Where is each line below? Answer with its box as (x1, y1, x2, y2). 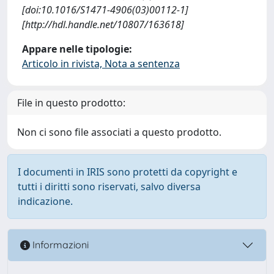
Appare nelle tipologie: (22, 42, 132, 56)
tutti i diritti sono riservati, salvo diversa (18, 179, 201, 193)
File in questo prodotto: (17, 95, 125, 109)
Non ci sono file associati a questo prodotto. (17, 125, 221, 139)
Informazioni (30, 239, 89, 251)
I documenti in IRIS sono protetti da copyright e (18, 165, 237, 179)
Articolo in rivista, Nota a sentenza (22, 56, 180, 70)
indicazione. (18, 194, 73, 208)
